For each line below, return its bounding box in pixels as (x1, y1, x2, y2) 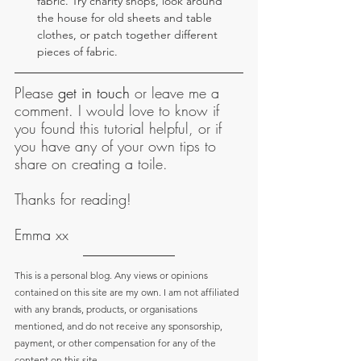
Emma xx (15, 225, 68, 245)
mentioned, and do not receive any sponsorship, (15, 320, 225, 333)
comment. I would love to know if (15, 101, 224, 121)
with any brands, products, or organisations (15, 303, 200, 316)
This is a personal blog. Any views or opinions (15, 269, 210, 282)
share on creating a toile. (15, 154, 168, 174)
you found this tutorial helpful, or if (15, 118, 226, 139)
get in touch (58, 83, 130, 103)
